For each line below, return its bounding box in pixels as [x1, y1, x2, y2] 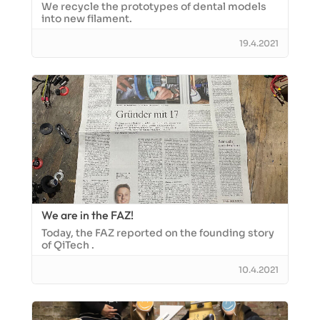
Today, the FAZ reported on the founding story [41, 226, 274, 239]
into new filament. [41, 12, 132, 25]
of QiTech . [41, 239, 94, 251]
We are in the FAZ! [41, 208, 134, 222]
